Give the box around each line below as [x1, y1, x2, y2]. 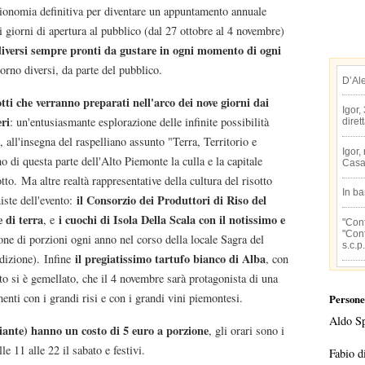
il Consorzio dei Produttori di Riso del [77, 191, 266, 209]
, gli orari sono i [209, 322, 284, 338]
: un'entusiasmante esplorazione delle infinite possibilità [10, 113, 269, 130]
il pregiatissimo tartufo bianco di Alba [75, 249, 266, 267]
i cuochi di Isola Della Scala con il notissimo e [59, 210, 285, 228]
